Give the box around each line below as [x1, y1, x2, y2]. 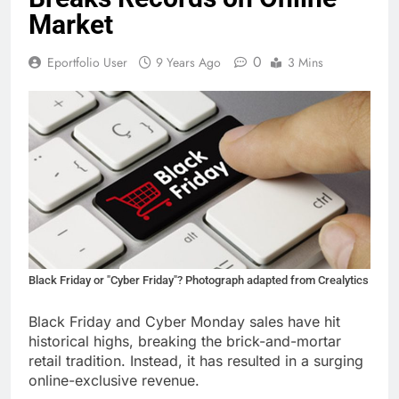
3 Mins [288, 53, 323, 72]
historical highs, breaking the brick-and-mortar [28, 331, 341, 350]
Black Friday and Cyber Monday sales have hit [28, 312, 340, 330]
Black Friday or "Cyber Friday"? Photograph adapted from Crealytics [28, 273, 369, 287]
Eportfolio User [47, 53, 127, 72]
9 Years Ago [156, 53, 221, 72]
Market [28, 9, 113, 41]
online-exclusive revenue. [28, 370, 199, 389]
